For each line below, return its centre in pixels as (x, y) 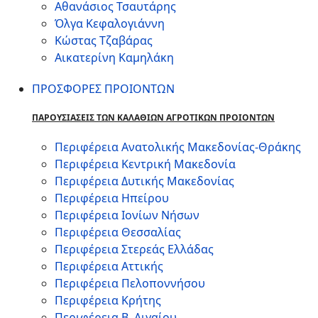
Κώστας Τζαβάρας (104, 40)
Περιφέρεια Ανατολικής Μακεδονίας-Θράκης (178, 147)
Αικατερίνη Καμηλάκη (114, 57)
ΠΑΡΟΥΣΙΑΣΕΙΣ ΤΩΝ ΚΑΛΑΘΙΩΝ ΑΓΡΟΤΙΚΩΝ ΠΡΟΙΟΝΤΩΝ (153, 117)
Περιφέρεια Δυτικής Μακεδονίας (144, 181)
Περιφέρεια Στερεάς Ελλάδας (134, 249)
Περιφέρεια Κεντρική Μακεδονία (145, 164)
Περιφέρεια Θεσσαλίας (118, 232)
